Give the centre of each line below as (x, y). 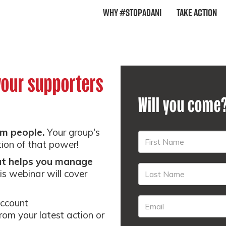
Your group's (72, 132)
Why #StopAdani (132, 13)
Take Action (197, 13)
